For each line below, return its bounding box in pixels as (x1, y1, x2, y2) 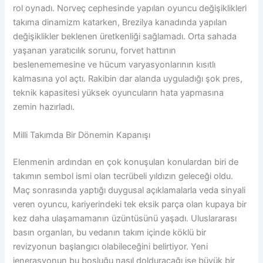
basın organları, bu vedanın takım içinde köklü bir (13, 227, 207, 238)
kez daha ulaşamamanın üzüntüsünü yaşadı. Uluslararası (13, 213, 237, 224)
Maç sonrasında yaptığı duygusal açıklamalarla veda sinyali (13, 184, 246, 195)
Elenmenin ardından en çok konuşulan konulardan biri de (13, 156, 239, 167)
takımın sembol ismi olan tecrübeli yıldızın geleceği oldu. (13, 170, 234, 181)
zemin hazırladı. (13, 102, 75, 113)
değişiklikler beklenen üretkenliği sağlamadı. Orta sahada (13, 31, 237, 42)
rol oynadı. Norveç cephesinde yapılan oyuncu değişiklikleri (13, 3, 247, 14)
